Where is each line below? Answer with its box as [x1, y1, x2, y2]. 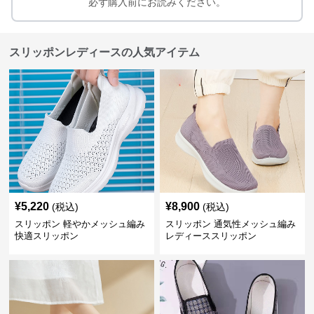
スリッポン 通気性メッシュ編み [165, 218, 296, 229]
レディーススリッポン [165, 230, 257, 241]
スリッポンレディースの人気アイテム [9, 46, 200, 58]
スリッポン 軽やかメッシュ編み [15, 218, 146, 229]
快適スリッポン [15, 230, 79, 241]
